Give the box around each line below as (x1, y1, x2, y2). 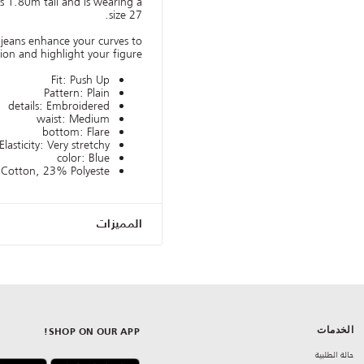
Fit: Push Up (51, 71, 110, 89)
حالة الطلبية (315, 349, 354, 362)
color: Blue (57, 149, 110, 167)
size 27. (109, 6, 142, 24)
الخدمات (317, 323, 354, 337)
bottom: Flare (42, 123, 110, 141)
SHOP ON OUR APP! (48, 327, 140, 338)
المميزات (96, 219, 142, 231)
